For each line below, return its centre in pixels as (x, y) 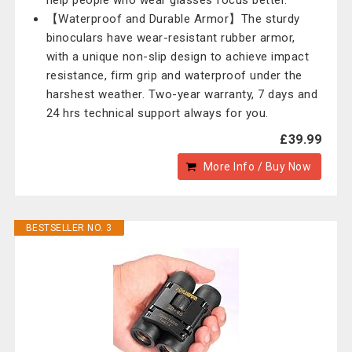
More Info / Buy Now (257, 167)
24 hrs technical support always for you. (157, 113)
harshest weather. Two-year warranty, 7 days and (182, 94)
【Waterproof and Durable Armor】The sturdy (173, 19)
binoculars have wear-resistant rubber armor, (170, 38)
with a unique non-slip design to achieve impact (178, 57)
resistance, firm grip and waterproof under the (174, 75)
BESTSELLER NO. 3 (69, 228)
